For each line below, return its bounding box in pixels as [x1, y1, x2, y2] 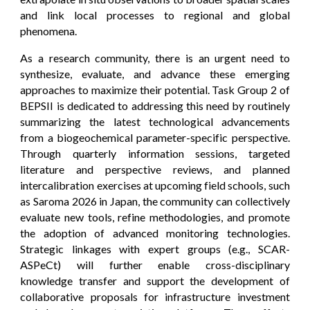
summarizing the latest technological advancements [20, 114, 290, 128]
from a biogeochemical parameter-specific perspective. [20, 130, 290, 144]
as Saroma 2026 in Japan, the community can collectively [20, 194, 290, 208]
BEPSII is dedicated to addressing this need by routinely [20, 98, 290, 112]
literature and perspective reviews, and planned [20, 162, 290, 176]
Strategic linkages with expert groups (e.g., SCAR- [20, 241, 290, 255]
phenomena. [20, 24, 77, 37]
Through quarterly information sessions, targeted [20, 146, 290, 160]
